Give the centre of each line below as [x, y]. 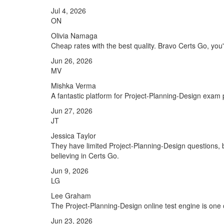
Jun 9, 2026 [70, 170]
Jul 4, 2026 [68, 10]
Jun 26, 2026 [72, 60]
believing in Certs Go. [85, 155]
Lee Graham [71, 195]
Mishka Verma [73, 85]
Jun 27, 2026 [72, 110]
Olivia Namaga [74, 35]
